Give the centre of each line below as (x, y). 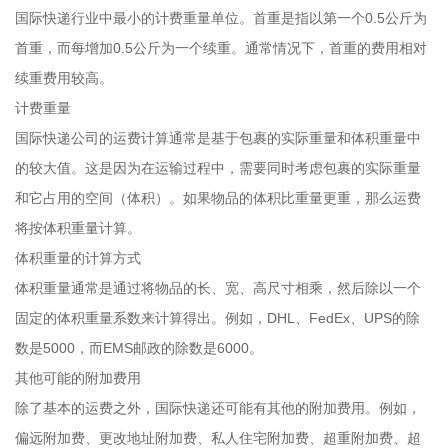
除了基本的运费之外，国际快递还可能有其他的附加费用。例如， (218, 408)
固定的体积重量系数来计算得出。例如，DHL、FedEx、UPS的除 (217, 318)
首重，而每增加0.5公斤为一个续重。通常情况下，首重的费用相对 (221, 48)
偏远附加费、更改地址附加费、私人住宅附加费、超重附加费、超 (218, 438)
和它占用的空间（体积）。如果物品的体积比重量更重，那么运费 (218, 198)
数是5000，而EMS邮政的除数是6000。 (139, 348)
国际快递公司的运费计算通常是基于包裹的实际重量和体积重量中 (218, 138)
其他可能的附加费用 (78, 378)
